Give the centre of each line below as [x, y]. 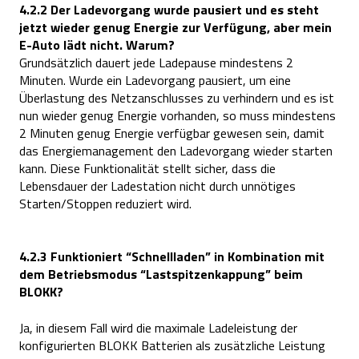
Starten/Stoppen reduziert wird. [105, 204]
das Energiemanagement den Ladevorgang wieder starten [176, 151]
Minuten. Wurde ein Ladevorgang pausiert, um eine [155, 81]
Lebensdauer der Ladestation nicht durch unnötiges [157, 186]
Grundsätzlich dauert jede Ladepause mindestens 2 [156, 63]
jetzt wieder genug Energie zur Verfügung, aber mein [175, 28]
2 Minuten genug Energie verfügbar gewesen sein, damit [172, 133]
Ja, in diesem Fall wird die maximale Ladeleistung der [158, 327]
